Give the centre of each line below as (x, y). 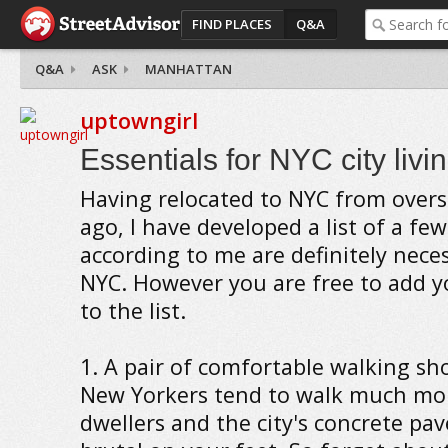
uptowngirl (138, 120)
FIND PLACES (231, 24)
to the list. (132, 310)
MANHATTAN (188, 69)
